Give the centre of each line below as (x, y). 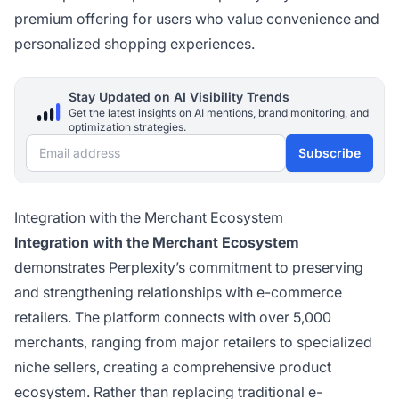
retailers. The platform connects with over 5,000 (173, 318)
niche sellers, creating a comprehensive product (173, 367)
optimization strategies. (127, 127)
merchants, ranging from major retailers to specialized (193, 342)
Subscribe (330, 153)
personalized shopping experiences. (134, 44)
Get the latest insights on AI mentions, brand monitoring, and (219, 113)
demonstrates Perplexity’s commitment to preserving (189, 268)
